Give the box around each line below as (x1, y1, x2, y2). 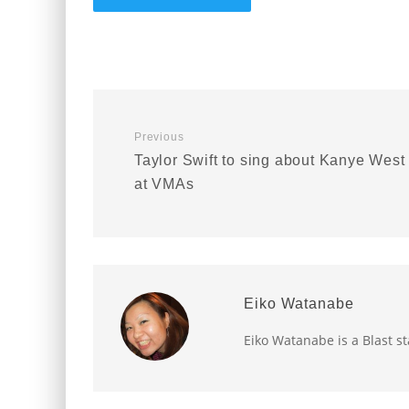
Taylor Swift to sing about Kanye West (134, 152, 405, 168)
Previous (134, 131, 184, 143)
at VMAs (134, 176, 194, 192)
